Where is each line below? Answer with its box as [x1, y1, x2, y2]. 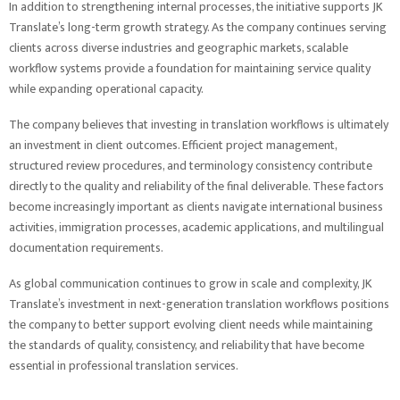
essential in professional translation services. [9, 355, 238, 376]
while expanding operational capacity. [9, 79, 204, 99]
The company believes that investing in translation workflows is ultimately [9, 114, 388, 135]
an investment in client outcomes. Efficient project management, [9, 135, 337, 155]
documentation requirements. [9, 237, 163, 258]
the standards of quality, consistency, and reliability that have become [9, 335, 364, 355]
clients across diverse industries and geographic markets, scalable [9, 37, 348, 58]
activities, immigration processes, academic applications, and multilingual [9, 217, 384, 237]
